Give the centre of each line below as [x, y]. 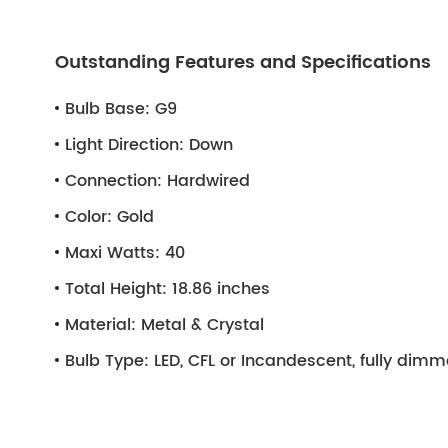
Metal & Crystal [200, 324]
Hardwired [206, 180]
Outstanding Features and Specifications [243, 62]
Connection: [113, 180]
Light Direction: [124, 144]
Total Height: [116, 288]
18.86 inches [218, 288]
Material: [100, 324]
